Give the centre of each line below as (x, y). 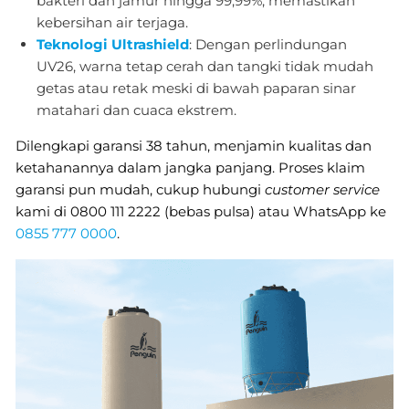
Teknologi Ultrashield (112, 44)
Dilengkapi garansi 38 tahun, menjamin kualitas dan (194, 145)
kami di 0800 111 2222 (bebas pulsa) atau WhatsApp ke (201, 211)
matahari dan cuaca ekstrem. (136, 110)
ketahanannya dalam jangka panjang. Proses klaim (190, 167)
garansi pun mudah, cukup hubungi (140, 189)
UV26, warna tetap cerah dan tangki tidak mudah (204, 66)
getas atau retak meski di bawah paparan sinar (196, 88)
